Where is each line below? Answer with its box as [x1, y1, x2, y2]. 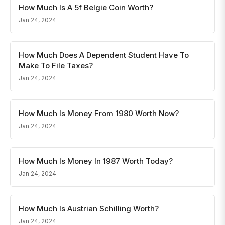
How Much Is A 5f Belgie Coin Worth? [19, 3, 153, 12]
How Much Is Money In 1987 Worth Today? [19, 156, 173, 166]
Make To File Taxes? [19, 61, 93, 70]
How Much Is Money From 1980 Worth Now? [19, 108, 179, 118]
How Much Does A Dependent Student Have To [19, 50, 189, 60]
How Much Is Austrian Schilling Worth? [19, 204, 159, 213]
